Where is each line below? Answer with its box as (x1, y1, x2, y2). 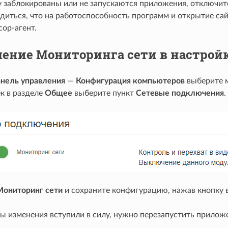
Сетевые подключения (135, 89, 224, 97)
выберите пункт (72, 89, 136, 97)
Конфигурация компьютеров (75, 76, 185, 85)
